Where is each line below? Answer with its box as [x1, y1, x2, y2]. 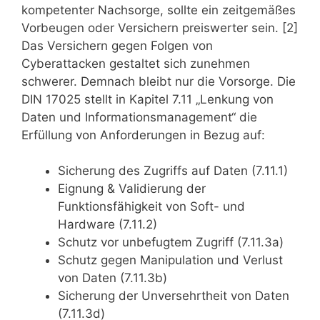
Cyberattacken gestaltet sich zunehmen [21, 56, 250, 71]
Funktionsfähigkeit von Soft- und [58, 199, 245, 214]
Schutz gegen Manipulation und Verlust [58, 253, 283, 268]
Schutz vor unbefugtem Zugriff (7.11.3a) [58, 235, 284, 250]
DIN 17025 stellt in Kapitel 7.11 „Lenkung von [21, 91, 274, 106]
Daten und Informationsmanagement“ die [21, 109, 257, 124]
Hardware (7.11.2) [58, 217, 157, 232]
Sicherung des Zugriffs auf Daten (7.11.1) [58, 164, 288, 179]
